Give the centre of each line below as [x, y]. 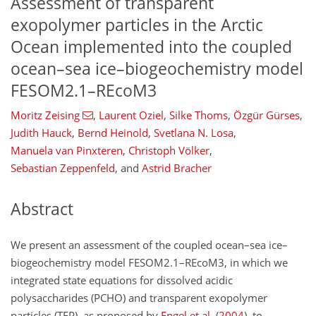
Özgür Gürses [266, 115]
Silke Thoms [198, 115]
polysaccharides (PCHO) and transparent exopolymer [139, 297]
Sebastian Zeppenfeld [63, 168]
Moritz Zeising [45, 115]
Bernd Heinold [113, 133]
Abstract [42, 209]
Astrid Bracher [177, 168]
